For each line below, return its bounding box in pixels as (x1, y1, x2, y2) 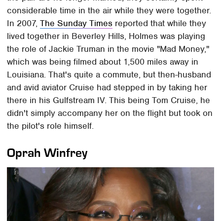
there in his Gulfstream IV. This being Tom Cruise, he (7, 95, 211, 106)
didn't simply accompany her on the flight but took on (7, 108, 213, 119)
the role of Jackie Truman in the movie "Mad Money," (7, 43, 210, 55)
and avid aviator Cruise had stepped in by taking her (7, 82, 208, 93)
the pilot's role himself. (7, 120, 97, 132)
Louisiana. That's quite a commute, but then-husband (7, 69, 212, 80)
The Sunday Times (40, 18, 113, 29)
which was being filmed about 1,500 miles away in (7, 56, 199, 68)
